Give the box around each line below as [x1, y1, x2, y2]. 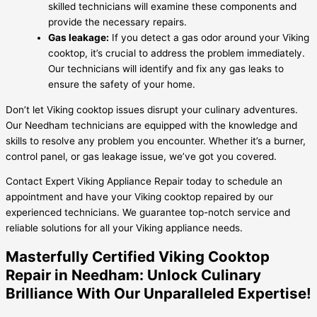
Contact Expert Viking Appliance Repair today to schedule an [6, 175, 282, 188]
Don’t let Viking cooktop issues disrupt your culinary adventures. [6, 103, 298, 115]
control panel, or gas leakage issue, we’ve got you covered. [6, 150, 277, 162]
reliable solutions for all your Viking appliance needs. [6, 222, 243, 234]
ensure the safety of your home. [48, 78, 195, 90]
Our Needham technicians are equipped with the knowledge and [6, 119, 297, 131]
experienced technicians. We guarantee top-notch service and [6, 207, 290, 219]
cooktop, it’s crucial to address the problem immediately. [48, 47, 305, 59]
